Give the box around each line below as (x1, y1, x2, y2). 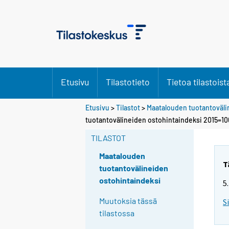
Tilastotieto (106, 76, 150, 87)
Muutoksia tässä (99, 196, 157, 206)
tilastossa (99, 208, 135, 218)
